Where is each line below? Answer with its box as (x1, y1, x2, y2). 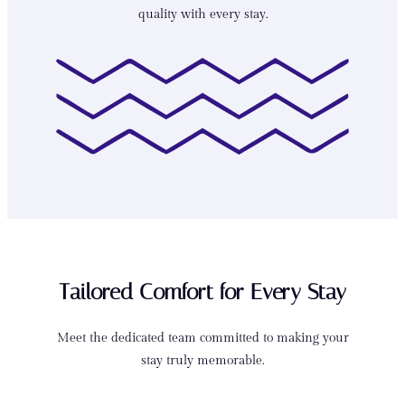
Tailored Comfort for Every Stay (59, 279, 346, 306)
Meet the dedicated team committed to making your (56, 330, 349, 346)
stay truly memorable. (141, 353, 264, 369)
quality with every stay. (137, 6, 268, 23)
